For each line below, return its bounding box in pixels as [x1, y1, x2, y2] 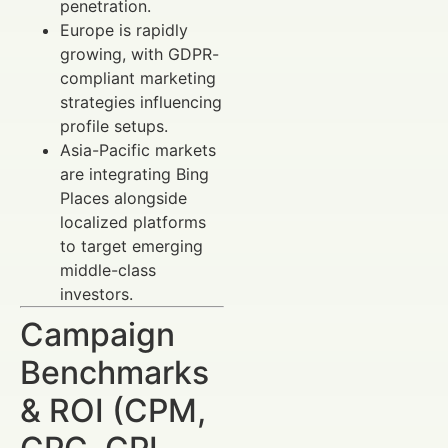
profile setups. [60, 116, 168, 137]
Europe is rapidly [60, 20, 188, 41]
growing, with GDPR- [60, 44, 219, 65]
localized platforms [60, 212, 206, 233]
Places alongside [60, 188, 187, 209]
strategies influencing [60, 92, 222, 113]
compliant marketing [60, 68, 216, 89]
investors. [60, 284, 133, 305]
